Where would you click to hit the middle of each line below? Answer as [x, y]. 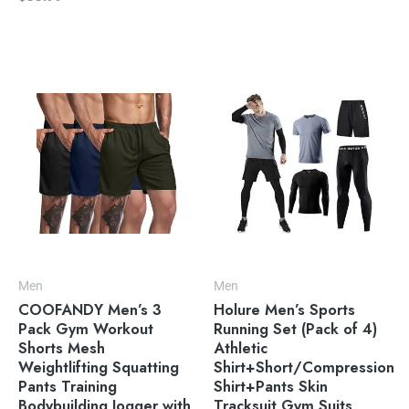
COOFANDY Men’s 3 [90, 309]
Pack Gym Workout [86, 328]
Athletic [241, 347]
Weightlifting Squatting [99, 367]
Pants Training [68, 386]
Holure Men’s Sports [284, 309]
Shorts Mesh [62, 347]
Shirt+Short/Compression [304, 367]
